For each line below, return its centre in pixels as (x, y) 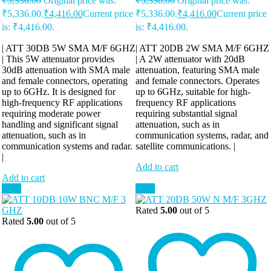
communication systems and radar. (67, 146)
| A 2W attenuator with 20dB (190, 59)
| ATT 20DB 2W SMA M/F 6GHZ (202, 48)
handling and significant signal (60, 124)
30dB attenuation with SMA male (66, 70)
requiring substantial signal (186, 113)
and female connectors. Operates (198, 80)
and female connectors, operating (65, 80)
